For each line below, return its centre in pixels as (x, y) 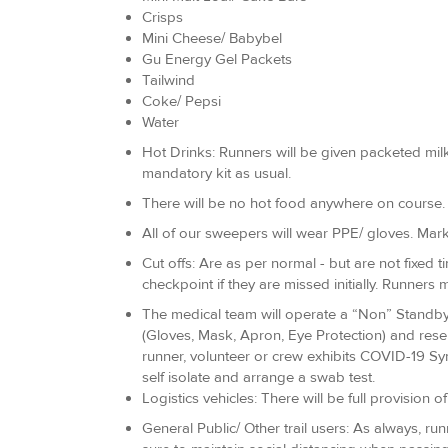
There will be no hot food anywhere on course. (293, 203)
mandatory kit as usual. (216, 173)
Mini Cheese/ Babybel (212, 38)
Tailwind (168, 80)
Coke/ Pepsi (181, 101)
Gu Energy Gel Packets (217, 59)
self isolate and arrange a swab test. (260, 377)
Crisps (162, 17)
